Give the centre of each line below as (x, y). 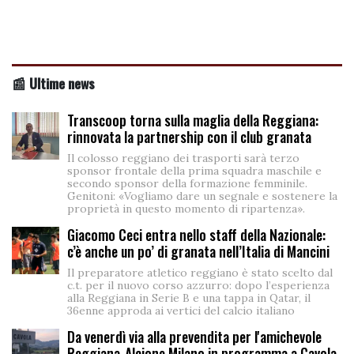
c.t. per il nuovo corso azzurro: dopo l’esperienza (198, 285)
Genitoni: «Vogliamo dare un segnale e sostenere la (202, 196)
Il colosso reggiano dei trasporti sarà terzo (183, 158)
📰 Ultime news (53, 83)
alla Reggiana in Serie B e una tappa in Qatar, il (189, 298)
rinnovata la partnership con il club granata (189, 136)
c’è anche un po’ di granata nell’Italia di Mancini (198, 251)
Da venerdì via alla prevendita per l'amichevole (194, 336)
